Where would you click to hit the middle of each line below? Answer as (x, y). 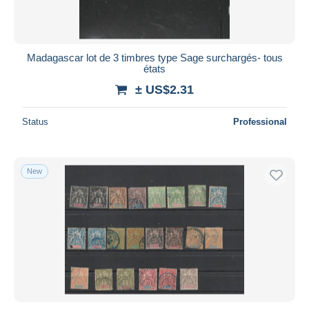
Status (35, 121)
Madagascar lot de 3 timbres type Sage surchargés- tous (154, 57)
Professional (260, 121)
